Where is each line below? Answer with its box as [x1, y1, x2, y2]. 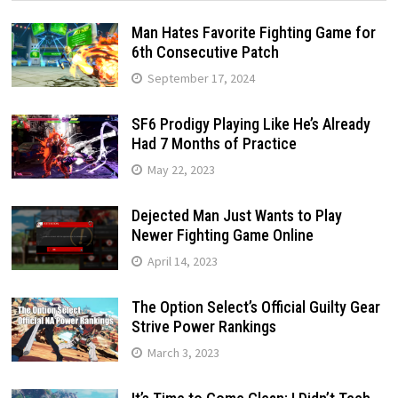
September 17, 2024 [147, 70, 255, 87]
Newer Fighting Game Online [131, 226, 314, 245]
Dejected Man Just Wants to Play [131, 206, 342, 226]
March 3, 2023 [147, 345, 219, 362]
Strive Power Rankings [131, 317, 276, 337]
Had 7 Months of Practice [131, 134, 297, 154]
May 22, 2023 [147, 162, 215, 179]
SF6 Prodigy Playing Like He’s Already [131, 115, 370, 134]
